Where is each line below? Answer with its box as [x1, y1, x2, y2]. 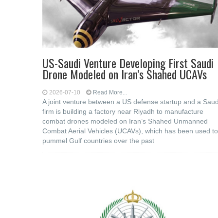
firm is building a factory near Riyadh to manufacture [42, 108, 203, 115]
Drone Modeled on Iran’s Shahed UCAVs [42, 65, 207, 83]
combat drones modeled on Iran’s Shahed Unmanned [42, 117, 208, 125]
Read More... [93, 89, 127, 96]
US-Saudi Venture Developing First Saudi [42, 54, 214, 72]
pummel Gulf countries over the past [42, 137, 154, 145]
